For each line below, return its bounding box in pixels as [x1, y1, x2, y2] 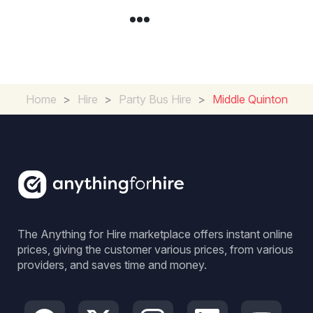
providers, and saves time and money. [17, 258, 207, 272]
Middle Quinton [212, 92, 288, 106]
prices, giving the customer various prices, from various [17, 242, 293, 256]
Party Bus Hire [118, 92, 191, 106]
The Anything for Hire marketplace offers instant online [17, 227, 293, 241]
